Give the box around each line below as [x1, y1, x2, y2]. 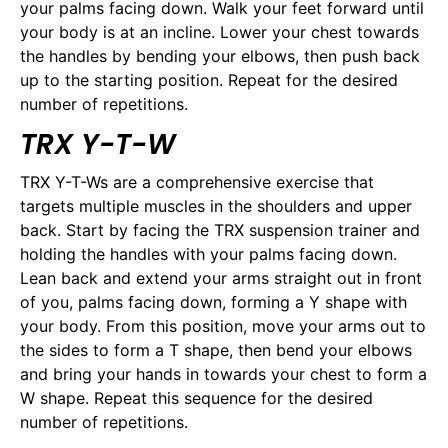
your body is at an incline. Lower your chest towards [20, 21, 419, 42]
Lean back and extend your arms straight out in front [20, 268, 422, 289]
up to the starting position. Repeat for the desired [20, 69, 398, 90]
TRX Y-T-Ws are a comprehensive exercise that [20, 172, 374, 193]
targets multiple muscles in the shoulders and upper [20, 196, 412, 217]
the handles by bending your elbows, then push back [20, 45, 420, 66]
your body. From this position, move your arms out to [20, 316, 426, 337]
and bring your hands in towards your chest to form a [20, 364, 427, 385]
